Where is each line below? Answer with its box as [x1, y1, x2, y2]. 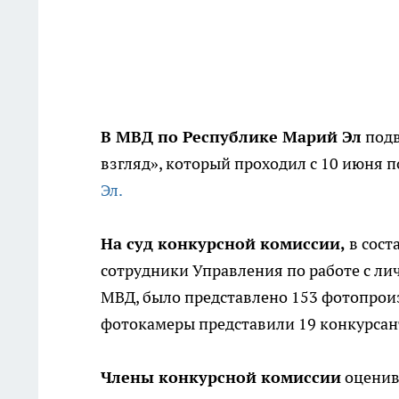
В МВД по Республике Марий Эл [101, 126, 362, 148]
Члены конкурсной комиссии [101, 367, 341, 388]
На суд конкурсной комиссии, [101, 233, 346, 255]
